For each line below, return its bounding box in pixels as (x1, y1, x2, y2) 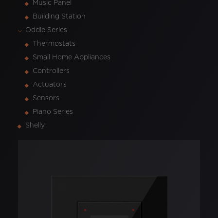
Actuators (33, 82, 67, 88)
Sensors (33, 95, 60, 101)
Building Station (33, 14, 86, 19)
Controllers (33, 68, 70, 74)
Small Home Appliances (33, 54, 111, 60)
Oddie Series (25, 27, 68, 33)
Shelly (25, 123, 45, 128)
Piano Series (33, 109, 73, 115)
